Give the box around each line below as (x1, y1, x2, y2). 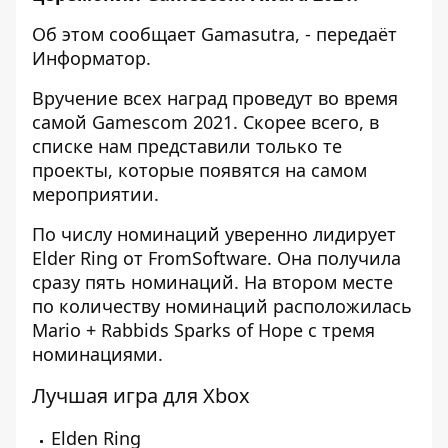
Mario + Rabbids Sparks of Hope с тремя (32, 318, 375, 342)
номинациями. (32, 342, 168, 366)
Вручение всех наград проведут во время (32, 86, 398, 110)
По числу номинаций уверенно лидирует (32, 222, 396, 246)
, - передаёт (295, 22, 397, 46)
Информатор (32, 46, 146, 70)
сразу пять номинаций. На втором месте (32, 270, 393, 294)
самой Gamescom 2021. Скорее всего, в (32, 110, 379, 134)
